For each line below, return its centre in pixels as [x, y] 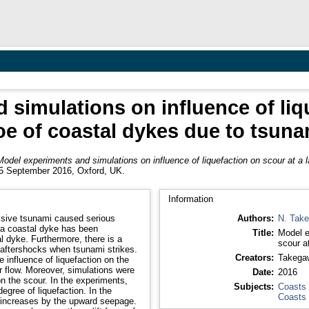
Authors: [255, 218]
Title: [263, 232]
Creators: [254, 257]
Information [190, 199]
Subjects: [253, 286]
